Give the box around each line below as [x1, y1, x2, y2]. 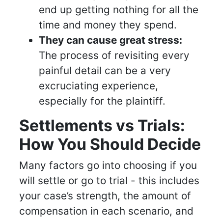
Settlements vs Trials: [19, 116, 185, 136]
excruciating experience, [39, 80, 158, 92]
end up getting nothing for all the [39, 3, 198, 16]
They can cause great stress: [39, 34, 182, 47]
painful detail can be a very [39, 64, 171, 77]
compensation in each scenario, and [19, 205, 193, 218]
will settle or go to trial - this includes [19, 174, 199, 187]
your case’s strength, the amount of [19, 190, 191, 202]
